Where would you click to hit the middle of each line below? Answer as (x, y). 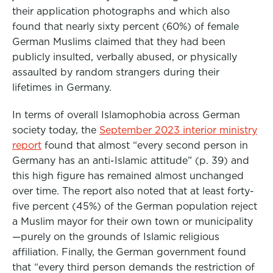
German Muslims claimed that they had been (119, 42)
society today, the (56, 130)
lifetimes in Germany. (62, 87)
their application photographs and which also (121, 11)
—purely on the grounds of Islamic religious (116, 237)
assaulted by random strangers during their (116, 72)
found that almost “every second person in (145, 145)
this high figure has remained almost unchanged (128, 176)
